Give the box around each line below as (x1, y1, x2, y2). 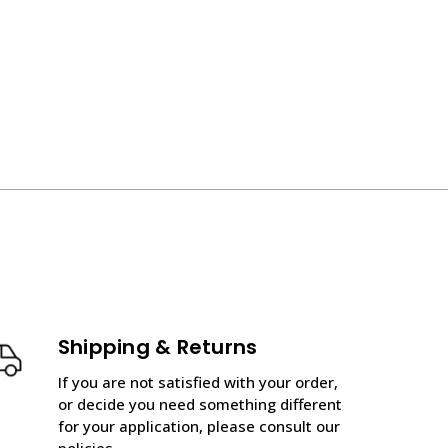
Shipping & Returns (57, 332, 258, 361)
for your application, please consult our (57, 415, 340, 436)
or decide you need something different (57, 393, 342, 414)
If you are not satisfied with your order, (57, 371, 338, 392)
